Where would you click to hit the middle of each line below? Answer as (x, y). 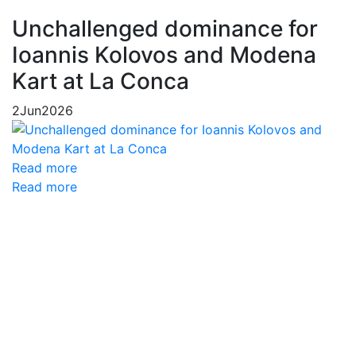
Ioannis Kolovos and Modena (164, 55)
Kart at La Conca (101, 81)
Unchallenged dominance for (165, 29)
